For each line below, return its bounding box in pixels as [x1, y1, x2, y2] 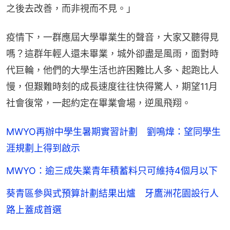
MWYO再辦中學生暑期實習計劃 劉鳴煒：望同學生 [6, 126, 221, 138]
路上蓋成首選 [6, 204, 62, 216]
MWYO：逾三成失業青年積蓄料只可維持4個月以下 [6, 165, 218, 177]
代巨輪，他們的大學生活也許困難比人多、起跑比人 [6, 65, 219, 76]
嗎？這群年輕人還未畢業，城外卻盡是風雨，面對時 [6, 48, 219, 60]
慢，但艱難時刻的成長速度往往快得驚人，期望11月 [6, 81, 218, 92]
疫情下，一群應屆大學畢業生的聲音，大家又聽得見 [6, 32, 219, 43]
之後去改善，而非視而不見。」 [6, 3, 136, 14]
